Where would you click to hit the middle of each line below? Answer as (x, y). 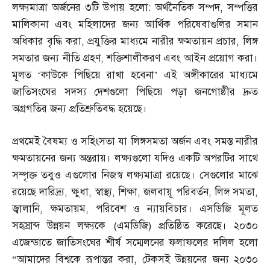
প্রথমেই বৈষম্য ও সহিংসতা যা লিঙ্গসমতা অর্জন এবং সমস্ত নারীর (135, 142)
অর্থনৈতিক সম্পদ (187, 8)
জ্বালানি (26, 209)
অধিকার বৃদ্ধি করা (47, 42)
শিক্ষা (128, 192)
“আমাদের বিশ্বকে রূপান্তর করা (73, 260)
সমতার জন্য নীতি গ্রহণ (56, 58)
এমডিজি (132, 226)
